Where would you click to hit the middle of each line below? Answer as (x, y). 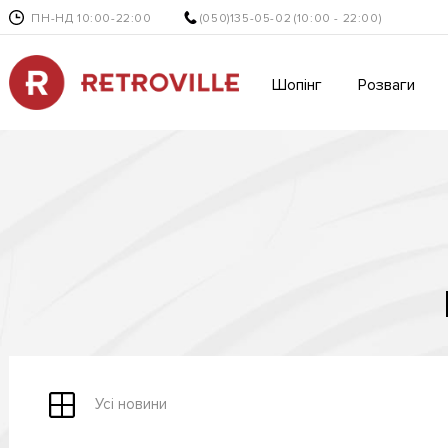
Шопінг (296, 84)
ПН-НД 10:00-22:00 (91, 18)
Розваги (386, 84)
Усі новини (131, 404)
